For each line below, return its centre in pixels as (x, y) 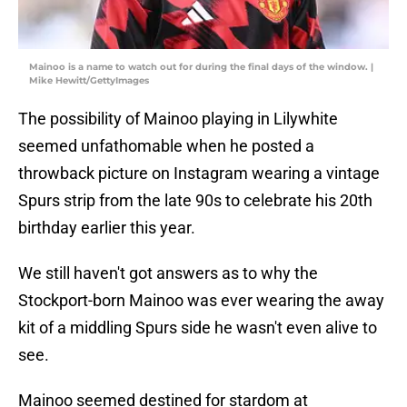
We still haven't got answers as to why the (168, 273)
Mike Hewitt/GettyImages (89, 81)
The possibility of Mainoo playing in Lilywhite (178, 119)
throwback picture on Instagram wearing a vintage (199, 174)
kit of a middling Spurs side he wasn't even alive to (198, 328)
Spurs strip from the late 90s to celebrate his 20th (195, 201)
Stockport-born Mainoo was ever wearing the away (201, 301)
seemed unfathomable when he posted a (166, 146)
